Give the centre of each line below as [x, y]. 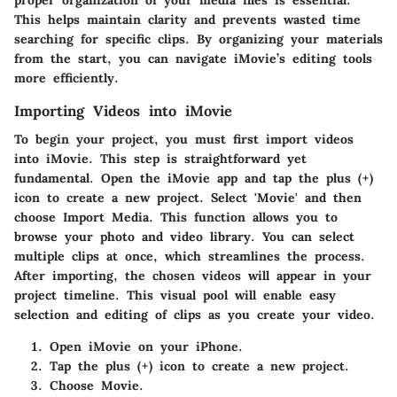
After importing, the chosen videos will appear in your [193, 276]
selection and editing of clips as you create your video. [195, 315]
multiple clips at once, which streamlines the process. [190, 257]
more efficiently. [66, 78]
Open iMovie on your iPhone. [146, 347]
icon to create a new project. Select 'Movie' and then [188, 198]
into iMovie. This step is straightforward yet [160, 159]
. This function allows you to [243, 218]
